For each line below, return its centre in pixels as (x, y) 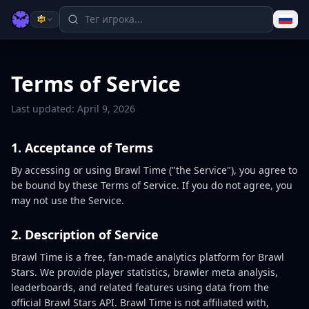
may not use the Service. (68, 200)
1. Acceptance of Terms (82, 148)
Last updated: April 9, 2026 (73, 109)
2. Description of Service (85, 235)
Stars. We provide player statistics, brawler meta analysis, (144, 272)
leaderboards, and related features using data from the (140, 287)
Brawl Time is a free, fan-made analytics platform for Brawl (148, 257)
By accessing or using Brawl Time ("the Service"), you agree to (154, 170)
